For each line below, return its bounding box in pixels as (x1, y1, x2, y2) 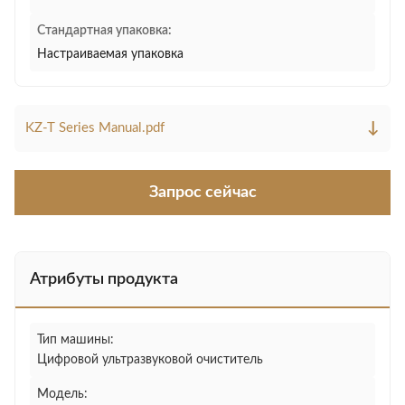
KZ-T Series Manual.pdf (25, 121, 165, 135)
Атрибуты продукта (30, 271, 178, 287)
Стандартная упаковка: (37, 24, 172, 37)
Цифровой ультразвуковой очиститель (37, 353, 263, 366)
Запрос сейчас (148, 184, 257, 201)
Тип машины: (37, 334, 114, 346)
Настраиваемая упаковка (37, 48, 184, 61)
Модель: (37, 388, 88, 400)
